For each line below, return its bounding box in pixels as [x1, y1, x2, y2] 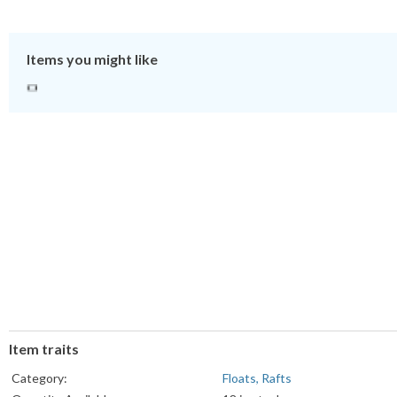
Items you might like [27, 51, 158, 68]
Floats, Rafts [222, 370, 292, 386]
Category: [12, 370, 67, 386]
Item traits [9, 340, 79, 358]
